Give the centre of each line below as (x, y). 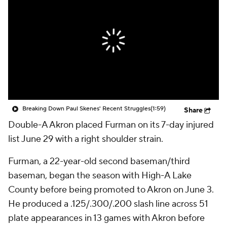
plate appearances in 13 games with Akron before (106, 218)
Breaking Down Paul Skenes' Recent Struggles (86, 109)
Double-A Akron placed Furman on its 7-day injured (111, 125)
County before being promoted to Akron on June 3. (111, 190)
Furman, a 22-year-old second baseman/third (99, 161)
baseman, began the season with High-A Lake (100, 176)
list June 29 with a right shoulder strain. (86, 139)
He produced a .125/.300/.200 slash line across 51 (108, 204)
